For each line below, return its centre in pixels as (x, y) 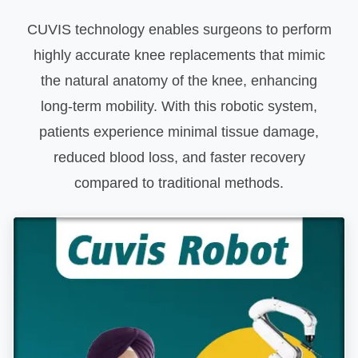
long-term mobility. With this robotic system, (179, 107)
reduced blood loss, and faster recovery (179, 158)
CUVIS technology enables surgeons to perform (179, 30)
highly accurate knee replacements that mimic (179, 56)
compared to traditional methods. (179, 183)
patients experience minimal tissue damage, (179, 132)
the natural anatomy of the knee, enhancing (179, 81)
